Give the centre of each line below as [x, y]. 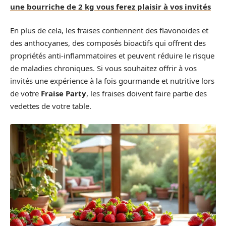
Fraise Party [64, 93]
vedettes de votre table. [51, 106]
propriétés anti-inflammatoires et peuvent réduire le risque [112, 55]
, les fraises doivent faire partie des [147, 93]
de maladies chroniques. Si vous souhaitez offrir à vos [103, 68]
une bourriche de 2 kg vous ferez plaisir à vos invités [110, 6]
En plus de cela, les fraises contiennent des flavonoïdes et [109, 30]
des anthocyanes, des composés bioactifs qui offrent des [108, 43]
